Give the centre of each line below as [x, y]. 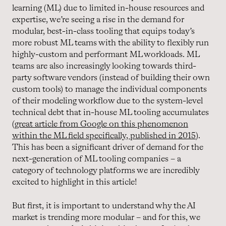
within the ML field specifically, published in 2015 [104, 136]
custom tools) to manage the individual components [109, 89]
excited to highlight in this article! [74, 182]
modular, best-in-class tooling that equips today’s [103, 31]
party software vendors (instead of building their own [111, 78]
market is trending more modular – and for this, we [106, 217]
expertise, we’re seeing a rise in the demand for [98, 20]
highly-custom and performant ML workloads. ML [106, 54]
